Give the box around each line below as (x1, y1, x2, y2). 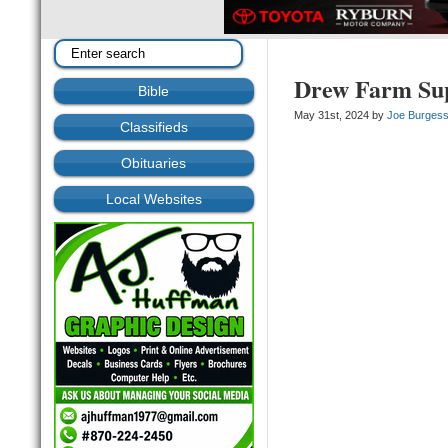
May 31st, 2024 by (294, 109, 388, 122)
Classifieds (119, 119, 188, 136)
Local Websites (105, 191, 202, 208)
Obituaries (121, 155, 187, 172)
